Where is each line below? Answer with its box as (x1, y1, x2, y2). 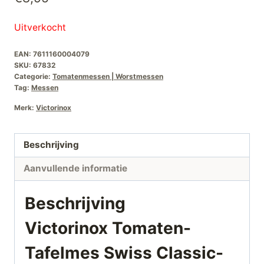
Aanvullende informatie (24, 163, 128, 174)
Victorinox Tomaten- (25, 218, 191, 239)
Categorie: (14, 71, 52, 81)
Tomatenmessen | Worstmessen (52, 71, 163, 81)
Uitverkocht (14, 21, 66, 33)
